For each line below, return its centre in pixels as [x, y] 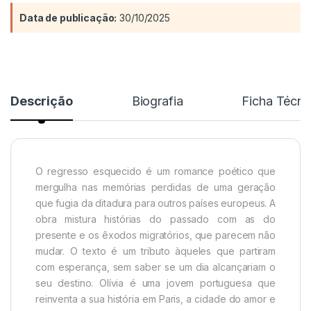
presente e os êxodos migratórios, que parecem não [155, 235]
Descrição [42, 101]
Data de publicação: [68, 17]
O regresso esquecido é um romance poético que [155, 171]
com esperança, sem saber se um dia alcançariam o [155, 267]
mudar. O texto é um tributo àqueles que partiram [155, 251]
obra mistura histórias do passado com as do [155, 219]
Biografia [157, 101]
